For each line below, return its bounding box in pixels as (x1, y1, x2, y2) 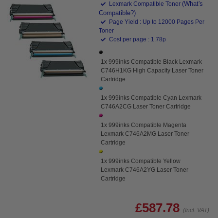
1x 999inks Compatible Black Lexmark (101, 58, 202, 65)
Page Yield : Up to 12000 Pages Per (108, 18, 205, 25)
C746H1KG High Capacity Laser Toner (101, 67, 204, 74)
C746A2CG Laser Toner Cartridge (101, 103, 191, 110)
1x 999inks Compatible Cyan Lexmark (101, 94, 202, 101)
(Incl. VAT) (183, 206, 209, 214)
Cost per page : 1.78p (108, 36, 166, 43)
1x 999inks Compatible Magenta (101, 121, 187, 128)
